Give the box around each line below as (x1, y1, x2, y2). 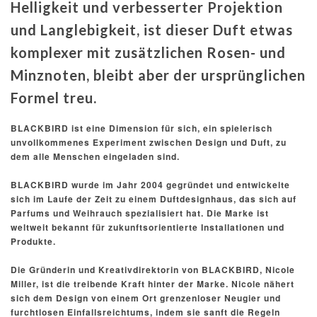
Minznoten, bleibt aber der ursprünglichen (11, 67, 306, 84)
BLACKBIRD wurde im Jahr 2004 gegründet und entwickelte (11, 178, 290, 191)
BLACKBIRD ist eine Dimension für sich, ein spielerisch (11, 121, 272, 134)
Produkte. (11, 234, 56, 248)
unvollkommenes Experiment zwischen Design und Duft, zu (11, 135, 287, 149)
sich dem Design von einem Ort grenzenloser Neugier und (11, 291, 281, 304)
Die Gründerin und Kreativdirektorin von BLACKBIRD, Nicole (11, 263, 295, 276)
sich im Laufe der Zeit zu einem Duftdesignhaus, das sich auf (11, 192, 296, 205)
